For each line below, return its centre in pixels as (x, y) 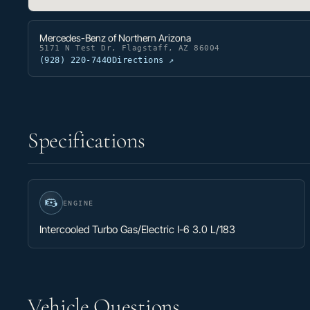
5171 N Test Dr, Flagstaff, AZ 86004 (130, 48)
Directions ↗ (143, 61)
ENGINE (79, 203)
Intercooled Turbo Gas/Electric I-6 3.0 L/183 (137, 230)
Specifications (86, 140)
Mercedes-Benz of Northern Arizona (115, 38)
